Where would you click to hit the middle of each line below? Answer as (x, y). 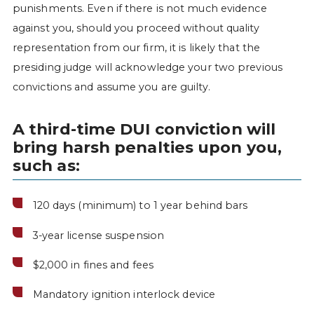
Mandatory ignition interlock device (124, 295)
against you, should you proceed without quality (136, 28)
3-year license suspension (98, 235)
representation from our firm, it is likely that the (136, 47)
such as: (46, 166)
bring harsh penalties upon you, (147, 148)
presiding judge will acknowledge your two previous (147, 67)
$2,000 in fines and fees (93, 265)
